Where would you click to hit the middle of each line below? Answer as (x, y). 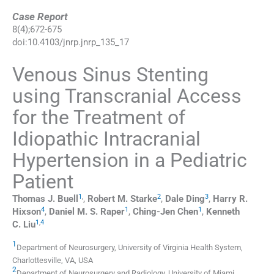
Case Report (40, 17)
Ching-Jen (154, 212)
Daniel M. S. (73, 212)
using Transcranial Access (127, 96)
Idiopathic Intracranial (106, 139)
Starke (144, 199)
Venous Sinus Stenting (110, 75)
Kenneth (223, 212)
